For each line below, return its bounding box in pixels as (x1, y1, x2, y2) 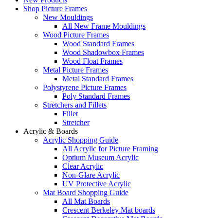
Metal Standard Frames (62, 74, 133, 83)
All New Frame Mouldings (62, 22, 145, 30)
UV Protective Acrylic (62, 180, 131, 188)
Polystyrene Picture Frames (43, 83, 127, 91)
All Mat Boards (62, 197, 110, 205)
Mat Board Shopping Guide (43, 188, 128, 197)
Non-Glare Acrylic (62, 171, 120, 179)
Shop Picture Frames (23, 4, 87, 13)
